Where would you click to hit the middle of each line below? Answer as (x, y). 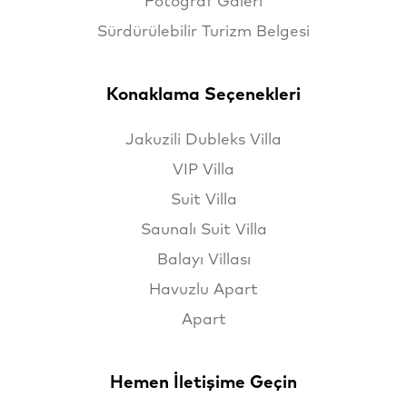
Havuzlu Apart (203, 291)
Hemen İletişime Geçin (203, 383)
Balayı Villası (203, 261)
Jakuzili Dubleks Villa (203, 141)
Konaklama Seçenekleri (203, 95)
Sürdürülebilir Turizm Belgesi (203, 33)
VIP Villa (203, 171)
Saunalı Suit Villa (203, 231)
